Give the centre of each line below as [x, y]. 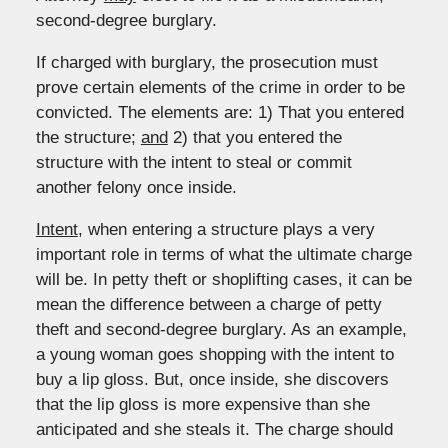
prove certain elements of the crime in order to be [220, 87]
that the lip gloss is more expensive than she [202, 404]
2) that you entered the [254, 137]
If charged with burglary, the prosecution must [206, 62]
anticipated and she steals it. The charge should [214, 429]
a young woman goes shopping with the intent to [214, 354]
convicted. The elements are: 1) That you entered [219, 112]
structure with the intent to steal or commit [193, 162]
